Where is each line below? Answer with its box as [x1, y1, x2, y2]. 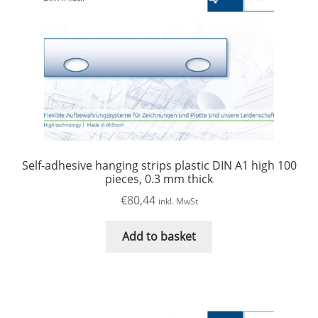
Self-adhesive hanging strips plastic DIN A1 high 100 [21, 157, 297, 173]
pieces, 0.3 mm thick [105, 170, 213, 187]
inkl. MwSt [158, 195, 198, 208]
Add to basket [122, 229, 196, 245]
